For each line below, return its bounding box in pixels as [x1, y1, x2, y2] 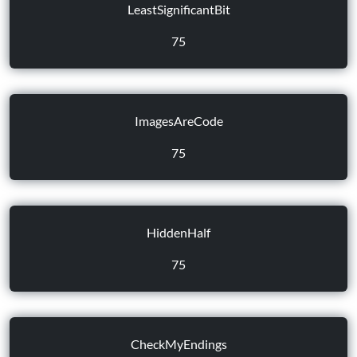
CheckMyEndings [130, 336, 227, 351]
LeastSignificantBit [127, 2, 230, 17]
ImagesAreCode [134, 113, 223, 128]
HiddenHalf [147, 225, 210, 240]
